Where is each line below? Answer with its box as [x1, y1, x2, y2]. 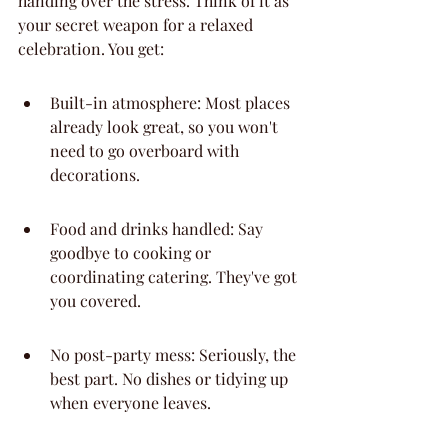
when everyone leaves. [50, 392, 211, 413]
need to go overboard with [50, 140, 243, 161]
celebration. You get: [18, 38, 164, 59]
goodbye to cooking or [50, 242, 215, 263]
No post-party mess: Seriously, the [50, 344, 300, 365]
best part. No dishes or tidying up [50, 368, 292, 389]
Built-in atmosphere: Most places [50, 92, 294, 113]
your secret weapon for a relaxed [18, 14, 257, 35]
